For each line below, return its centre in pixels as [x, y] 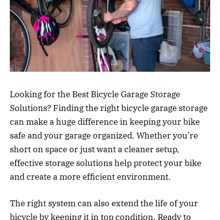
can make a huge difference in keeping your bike [105, 122]
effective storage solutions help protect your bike [106, 163]
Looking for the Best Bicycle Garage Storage [95, 94]
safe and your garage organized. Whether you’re [104, 135]
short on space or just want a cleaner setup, [95, 149]
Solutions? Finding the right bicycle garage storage [109, 108]
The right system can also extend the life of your [104, 203]
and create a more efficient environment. [90, 177]
